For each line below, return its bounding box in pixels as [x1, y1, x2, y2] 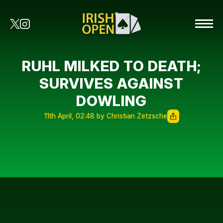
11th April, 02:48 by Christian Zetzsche [44, 112, 167, 120]
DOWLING [76, 92, 147, 110]
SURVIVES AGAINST [39, 75, 184, 92]
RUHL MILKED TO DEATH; [22, 57, 201, 75]
